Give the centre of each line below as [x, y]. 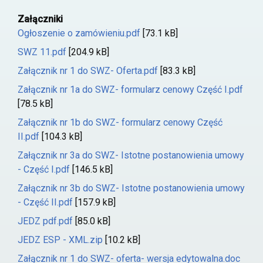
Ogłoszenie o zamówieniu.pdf [79, 33]
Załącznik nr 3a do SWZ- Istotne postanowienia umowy [131, 155]
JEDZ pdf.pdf [45, 221]
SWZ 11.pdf [42, 52]
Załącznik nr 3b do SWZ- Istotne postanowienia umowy [131, 188]
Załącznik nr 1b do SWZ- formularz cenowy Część [120, 122]
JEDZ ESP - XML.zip [60, 240]
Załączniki [40, 19]
